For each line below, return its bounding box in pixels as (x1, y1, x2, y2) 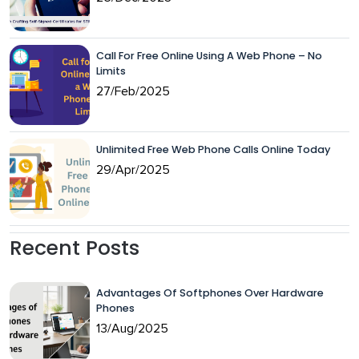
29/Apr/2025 (96, 163, 170, 176)
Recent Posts (10, 233, 139, 262)
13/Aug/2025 (96, 321, 168, 335)
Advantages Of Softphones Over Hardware (96, 285, 324, 300)
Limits (96, 63, 126, 78)
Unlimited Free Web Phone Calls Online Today (96, 142, 330, 156)
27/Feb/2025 (96, 84, 170, 98)
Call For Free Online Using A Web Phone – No (96, 48, 322, 63)
